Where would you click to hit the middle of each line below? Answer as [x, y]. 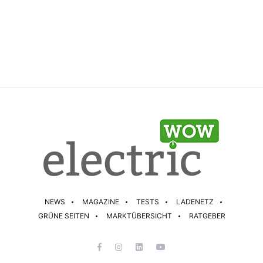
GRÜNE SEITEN [63, 216]
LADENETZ [195, 202]
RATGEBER [207, 216]
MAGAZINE [101, 202]
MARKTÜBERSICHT [139, 216]
